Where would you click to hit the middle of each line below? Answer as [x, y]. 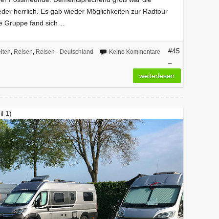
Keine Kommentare [134, 52]
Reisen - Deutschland [64, 52]
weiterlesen [157, 76]
